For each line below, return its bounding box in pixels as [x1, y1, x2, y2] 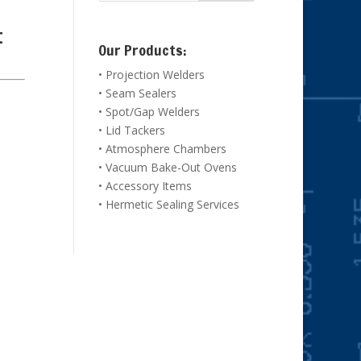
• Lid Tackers [98, 122, 165, 139]
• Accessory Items [98, 178, 192, 194]
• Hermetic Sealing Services [98, 197, 239, 213]
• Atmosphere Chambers [98, 141, 226, 157]
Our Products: [98, 39, 187, 61]
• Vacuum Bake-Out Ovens [98, 160, 237, 176]
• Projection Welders [98, 67, 205, 83]
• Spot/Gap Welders [98, 104, 200, 120]
